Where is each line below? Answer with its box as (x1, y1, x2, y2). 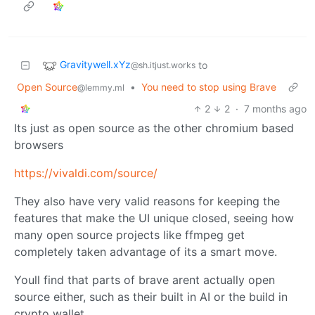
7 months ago (244, 102, 307, 115)
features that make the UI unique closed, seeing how (14, 210, 294, 225)
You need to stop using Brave (141, 80, 276, 93)
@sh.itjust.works (131, 59, 195, 70)
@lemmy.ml (77, 82, 124, 93)
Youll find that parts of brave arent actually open (14, 272, 275, 287)
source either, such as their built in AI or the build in (14, 289, 288, 304)
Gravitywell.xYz (60, 58, 131, 70)
